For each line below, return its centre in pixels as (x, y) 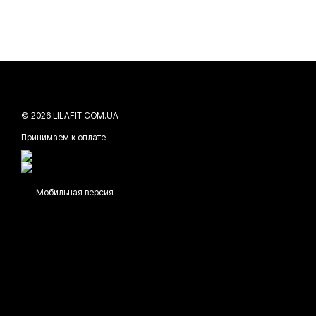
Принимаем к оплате (63, 137)
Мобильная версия (74, 193)
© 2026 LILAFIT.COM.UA (70, 115)
